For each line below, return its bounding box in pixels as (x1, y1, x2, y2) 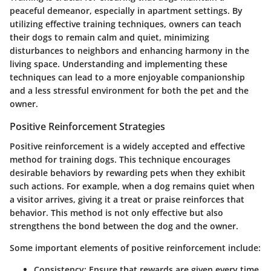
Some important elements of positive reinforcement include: (10, 241, 261, 253)
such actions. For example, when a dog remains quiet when (10, 180, 255, 192)
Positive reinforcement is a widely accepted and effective (10, 140, 245, 152)
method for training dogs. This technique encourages (10, 153, 230, 165)
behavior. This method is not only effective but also (10, 206, 223, 218)
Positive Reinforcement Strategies (10, 120, 165, 134)
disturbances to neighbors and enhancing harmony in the (10, 45, 249, 57)
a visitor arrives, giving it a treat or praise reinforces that (10, 193, 244, 205)
